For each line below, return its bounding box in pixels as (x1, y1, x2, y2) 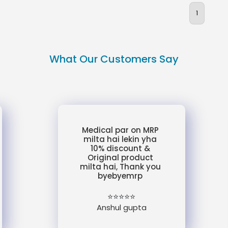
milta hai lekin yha (83, 134, 157, 145)
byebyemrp (98, 170, 143, 181)
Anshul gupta (96, 202, 147, 213)
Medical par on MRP (81, 125, 159, 135)
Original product (87, 152, 153, 163)
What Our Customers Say (49, 52, 179, 66)
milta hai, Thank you (79, 161, 161, 172)
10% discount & (90, 143, 150, 154)
